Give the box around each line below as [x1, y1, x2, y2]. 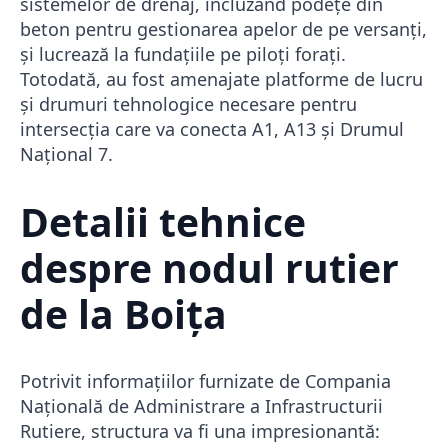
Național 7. [20, 141, 113, 166]
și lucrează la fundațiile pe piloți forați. [20, 41, 346, 66]
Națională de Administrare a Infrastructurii [20, 394, 383, 419]
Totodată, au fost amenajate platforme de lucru [20, 66, 423, 91]
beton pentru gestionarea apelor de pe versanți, [20, 16, 427, 41]
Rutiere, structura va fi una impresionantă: [20, 419, 380, 444]
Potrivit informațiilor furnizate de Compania [20, 369, 391, 394]
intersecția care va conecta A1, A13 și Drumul [20, 116, 404, 141]
